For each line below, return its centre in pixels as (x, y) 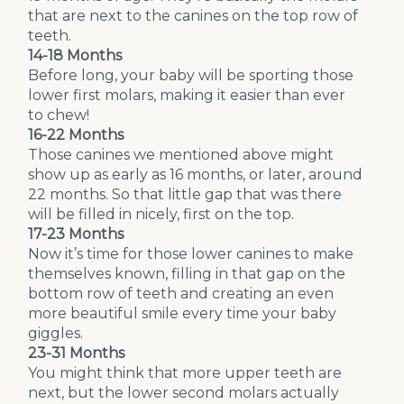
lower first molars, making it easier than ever (187, 95)
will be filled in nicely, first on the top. (161, 214)
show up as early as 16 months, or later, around (196, 174)
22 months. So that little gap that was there (185, 194)
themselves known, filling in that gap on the (187, 274)
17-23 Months (76, 234)
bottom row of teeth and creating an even (181, 294)
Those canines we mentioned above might (181, 155)
